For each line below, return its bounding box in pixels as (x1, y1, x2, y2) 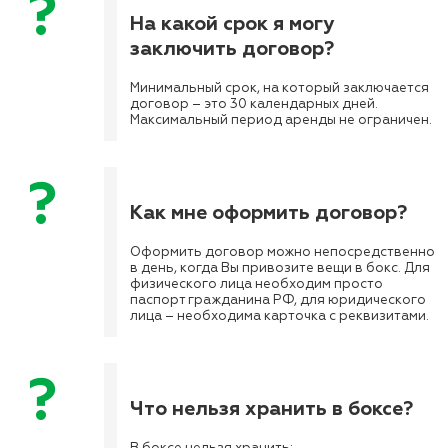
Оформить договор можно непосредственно (130, 244, 435, 261)
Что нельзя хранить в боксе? (130, 395, 413, 421)
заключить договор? (130, 35, 334, 61)
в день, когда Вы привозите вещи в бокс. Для (130, 260, 430, 277)
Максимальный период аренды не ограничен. (130, 112, 432, 129)
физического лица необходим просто (130, 276, 383, 293)
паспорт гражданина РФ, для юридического (130, 292, 426, 309)
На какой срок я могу (130, 10, 334, 36)
